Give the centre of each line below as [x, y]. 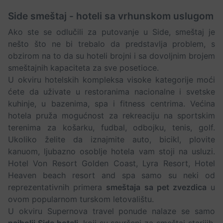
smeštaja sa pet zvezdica [156, 187]
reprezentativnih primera [57, 187]
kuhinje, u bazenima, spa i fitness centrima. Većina [111, 104]
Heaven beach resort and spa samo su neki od [111, 175]
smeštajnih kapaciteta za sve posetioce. [83, 68]
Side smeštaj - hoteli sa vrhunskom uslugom [111, 16]
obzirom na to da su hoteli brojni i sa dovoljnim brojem [111, 56]
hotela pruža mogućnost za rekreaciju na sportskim [111, 116]
